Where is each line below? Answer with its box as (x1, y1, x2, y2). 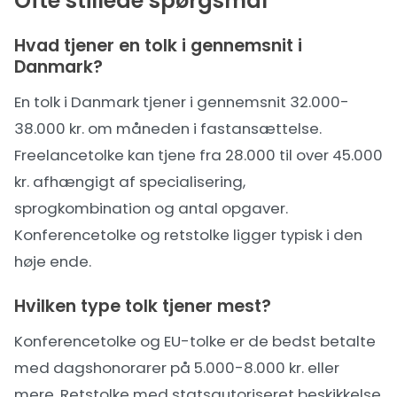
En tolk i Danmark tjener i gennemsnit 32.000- (14, 91, 349, 113)
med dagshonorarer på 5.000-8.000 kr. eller (14, 357, 339, 378)
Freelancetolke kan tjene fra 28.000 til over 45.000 (14, 144, 383, 166)
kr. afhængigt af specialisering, (14, 171, 245, 192)
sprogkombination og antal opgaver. (14, 198, 288, 219)
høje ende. (14, 251, 91, 272)
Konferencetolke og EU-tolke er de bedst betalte (14, 331, 376, 352)
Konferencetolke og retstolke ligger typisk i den (14, 224, 362, 245)
